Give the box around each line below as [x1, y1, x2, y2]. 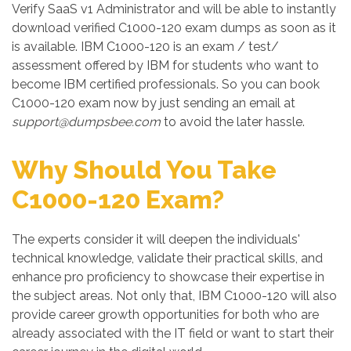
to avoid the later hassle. [161, 114, 305, 129]
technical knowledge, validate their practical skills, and [12, 251, 323, 266]
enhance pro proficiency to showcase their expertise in [12, 270, 324, 284]
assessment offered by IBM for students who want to [12, 58, 319, 73]
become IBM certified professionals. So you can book [12, 77, 320, 92]
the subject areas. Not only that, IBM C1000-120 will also [12, 288, 337, 303]
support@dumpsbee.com [12, 114, 161, 129]
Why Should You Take [12, 155, 277, 184]
